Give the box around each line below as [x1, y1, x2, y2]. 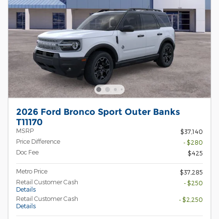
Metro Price [16, 167, 47, 175]
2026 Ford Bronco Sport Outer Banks [16, 106, 180, 117]
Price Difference [16, 137, 60, 145]
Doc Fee [16, 148, 39, 155]
